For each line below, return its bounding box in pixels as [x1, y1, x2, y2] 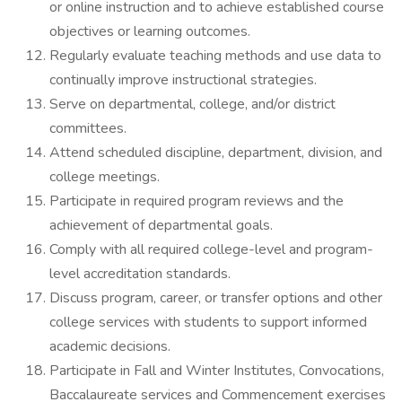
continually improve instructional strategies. [49, 70, 317, 90]
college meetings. [49, 167, 160, 187]
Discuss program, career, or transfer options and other [49, 288, 382, 308]
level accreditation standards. [49, 264, 231, 284]
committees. [49, 118, 127, 138]
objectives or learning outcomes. [49, 22, 250, 41]
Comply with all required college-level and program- [49, 240, 373, 259]
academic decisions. [49, 336, 170, 356]
